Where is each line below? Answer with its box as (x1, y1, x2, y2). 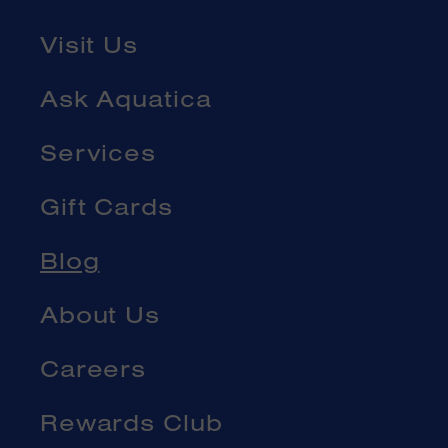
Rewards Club (40, 407, 223, 438)
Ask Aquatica (40, 83, 212, 114)
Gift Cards (40, 191, 173, 222)
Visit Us (40, 29, 138, 60)
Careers (40, 353, 147, 384)
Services (40, 137, 156, 168)
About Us (40, 299, 160, 330)
